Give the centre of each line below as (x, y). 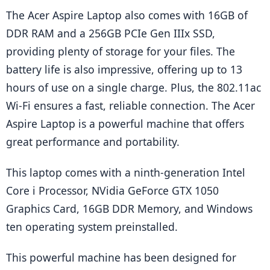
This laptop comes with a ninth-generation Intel (126, 173)
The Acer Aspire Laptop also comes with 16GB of (127, 15)
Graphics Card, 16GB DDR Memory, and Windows (129, 209)
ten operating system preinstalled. (92, 227)
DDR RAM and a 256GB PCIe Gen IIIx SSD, (111, 33)
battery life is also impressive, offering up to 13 (124, 70)
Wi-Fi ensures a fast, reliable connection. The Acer (130, 106)
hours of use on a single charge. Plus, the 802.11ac (133, 88)
